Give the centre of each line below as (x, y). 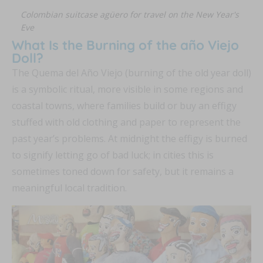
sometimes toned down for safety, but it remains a (123, 171)
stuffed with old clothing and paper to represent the (126, 122)
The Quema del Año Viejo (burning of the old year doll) (131, 73)
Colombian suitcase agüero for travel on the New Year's (130, 14)
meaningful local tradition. (69, 188)
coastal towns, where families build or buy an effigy (124, 105)
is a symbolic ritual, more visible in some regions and (127, 89)
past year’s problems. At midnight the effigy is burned (129, 138)
